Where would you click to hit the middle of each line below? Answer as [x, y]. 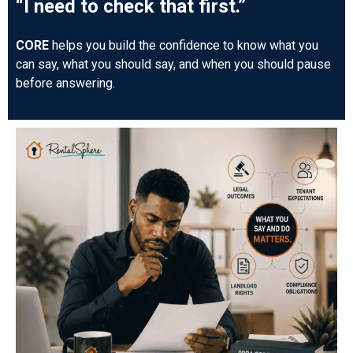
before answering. [65, 84]
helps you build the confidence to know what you [184, 46]
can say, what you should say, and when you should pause [173, 65]
